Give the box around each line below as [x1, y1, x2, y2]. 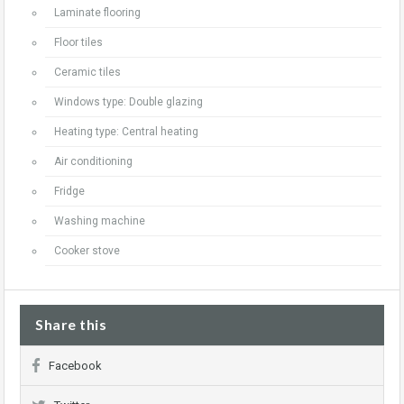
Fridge [54, 185, 85, 197]
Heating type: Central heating [54, 125, 198, 138]
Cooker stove [54, 244, 120, 257]
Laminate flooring [54, 6, 141, 19]
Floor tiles [54, 36, 103, 49]
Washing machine [54, 215, 145, 227]
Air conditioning [54, 155, 133, 168]
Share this [35, 316, 106, 333]
